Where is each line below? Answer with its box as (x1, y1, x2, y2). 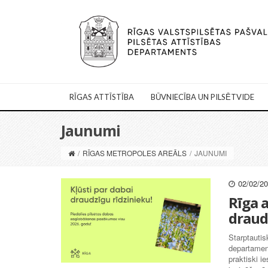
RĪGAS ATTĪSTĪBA (69, 92, 134, 102)
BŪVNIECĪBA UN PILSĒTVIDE (151, 92, 254, 102)
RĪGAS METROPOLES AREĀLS (83, 148, 187, 159)
